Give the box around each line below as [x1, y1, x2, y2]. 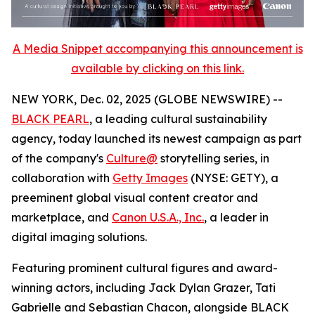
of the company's [11, 150, 106, 165]
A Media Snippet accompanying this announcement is [12, 41, 303, 56]
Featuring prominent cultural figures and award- [11, 260, 278, 275]
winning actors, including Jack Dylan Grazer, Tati [11, 280, 276, 295]
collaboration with [11, 170, 112, 185]
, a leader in [204, 210, 269, 224]
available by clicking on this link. [71, 60, 244, 75]
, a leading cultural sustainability [89, 111, 267, 126]
